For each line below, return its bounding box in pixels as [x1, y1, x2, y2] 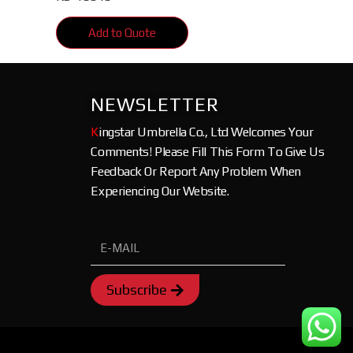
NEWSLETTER [91, 93, 220, 115]
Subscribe [106, 281, 168, 299]
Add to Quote [88, 26, 156, 40]
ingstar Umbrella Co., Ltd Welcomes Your [98, 124, 314, 139]
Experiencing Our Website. [91, 183, 229, 199]
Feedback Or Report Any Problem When [91, 163, 301, 179]
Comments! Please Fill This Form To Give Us [91, 143, 325, 159]
